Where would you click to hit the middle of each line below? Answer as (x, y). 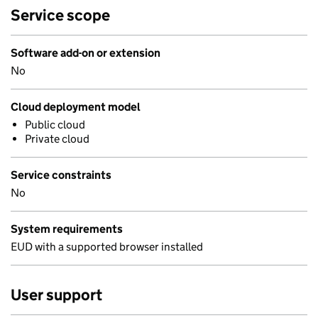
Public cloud (55, 125)
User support (56, 295)
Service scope (60, 15)
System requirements (67, 229)
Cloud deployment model (76, 107)
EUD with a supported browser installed (107, 247)
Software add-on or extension (86, 53)
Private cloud (57, 139)
